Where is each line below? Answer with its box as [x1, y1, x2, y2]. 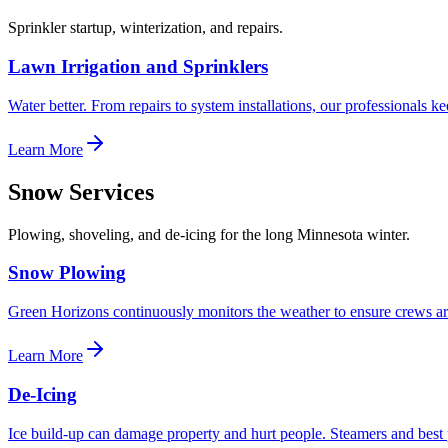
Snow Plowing [8, 262, 126, 284]
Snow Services [8, 178, 154, 205]
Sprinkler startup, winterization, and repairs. [8, 19, 283, 37]
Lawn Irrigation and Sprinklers [8, 56, 268, 78]
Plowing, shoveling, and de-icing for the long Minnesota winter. [8, 225, 410, 243]
